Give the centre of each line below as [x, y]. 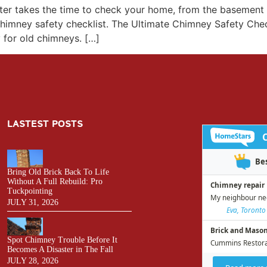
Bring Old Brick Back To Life [58, 172]
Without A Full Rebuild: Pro [55, 182]
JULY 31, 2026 [33, 203]
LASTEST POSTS [45, 124]
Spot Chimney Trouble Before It [62, 240]
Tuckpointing [30, 191]
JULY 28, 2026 [33, 261]
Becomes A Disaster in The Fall [60, 250]
